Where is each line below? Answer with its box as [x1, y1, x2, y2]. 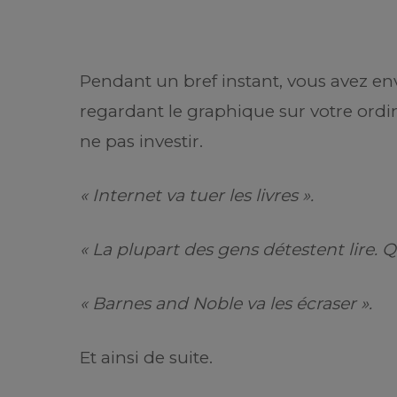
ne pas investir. [80, 131, 203, 152]
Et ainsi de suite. [80, 347, 213, 369]
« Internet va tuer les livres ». [80, 185, 314, 206]
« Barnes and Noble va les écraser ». [80, 293, 372, 315]
